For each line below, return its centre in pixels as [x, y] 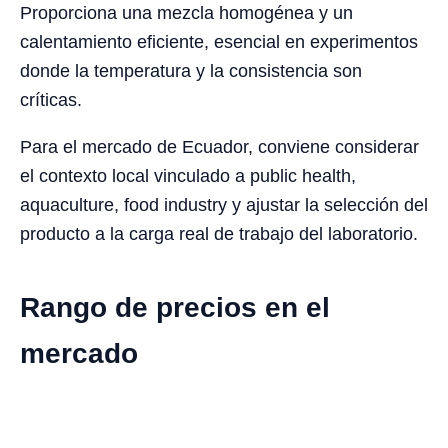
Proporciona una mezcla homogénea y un [186, 13]
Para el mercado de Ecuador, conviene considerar [219, 147]
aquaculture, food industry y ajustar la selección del [224, 205]
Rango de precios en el [175, 308]
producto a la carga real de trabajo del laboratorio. [219, 234]
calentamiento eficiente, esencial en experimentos [219, 42]
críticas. [51, 100]
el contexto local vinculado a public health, [188, 176]
